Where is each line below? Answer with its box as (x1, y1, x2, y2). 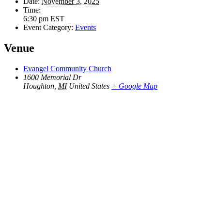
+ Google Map (111, 81, 157, 90)
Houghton (23, 81, 54, 90)
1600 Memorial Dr (23, 73, 81, 81)
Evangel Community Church (23, 64, 111, 73)
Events (75, 23, 96, 31)
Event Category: (23, 23, 73, 31)
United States (69, 81, 109, 90)
